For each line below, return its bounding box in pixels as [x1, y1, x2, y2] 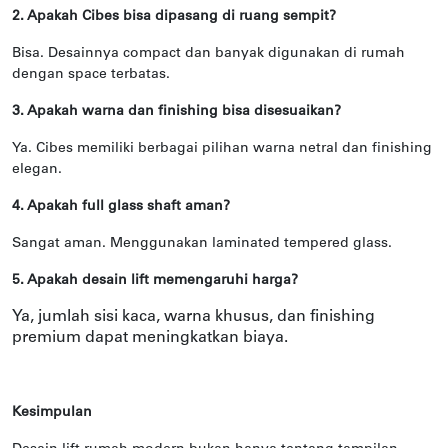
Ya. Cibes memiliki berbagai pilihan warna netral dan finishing [12, 142, 432, 156]
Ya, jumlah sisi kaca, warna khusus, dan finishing [12, 309, 375, 325]
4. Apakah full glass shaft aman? [12, 200, 230, 214]
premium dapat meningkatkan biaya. [12, 330, 288, 346]
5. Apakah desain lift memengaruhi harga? [12, 274, 298, 288]
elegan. [12, 163, 62, 177]
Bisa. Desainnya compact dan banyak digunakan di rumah [12, 47, 405, 61]
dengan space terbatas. [12, 68, 170, 82]
